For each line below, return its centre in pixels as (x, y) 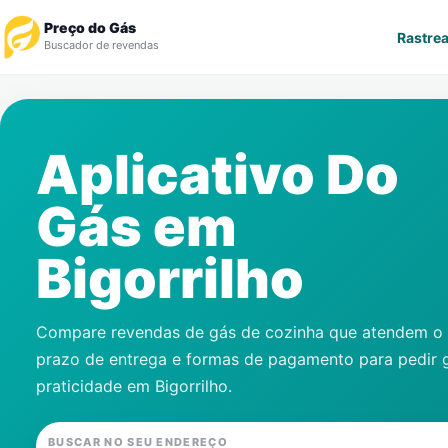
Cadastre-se (70, 267)
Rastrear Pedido (83, 114)
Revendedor (69, 165)
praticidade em (95, 386)
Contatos (57, 369)
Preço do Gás (90, 27)
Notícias (54, 216)
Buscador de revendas (101, 45)
